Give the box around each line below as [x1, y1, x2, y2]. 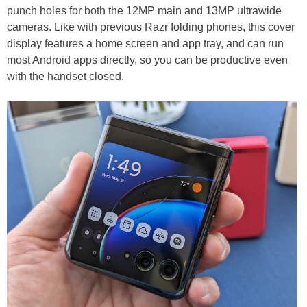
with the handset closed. [7, 70, 124, 82]
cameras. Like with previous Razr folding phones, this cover [7, 21, 295, 33]
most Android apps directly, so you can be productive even [7, 53, 288, 66]
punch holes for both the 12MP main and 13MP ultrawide [7, 4, 282, 16]
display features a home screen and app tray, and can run [7, 37, 284, 49]
